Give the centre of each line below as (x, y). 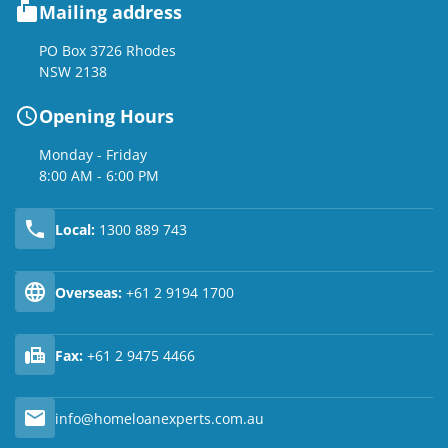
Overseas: (88, 292)
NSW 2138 (73, 72)
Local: (75, 229)
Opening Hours (106, 116)
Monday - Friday (93, 155)
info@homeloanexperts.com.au (159, 418)
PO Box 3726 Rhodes (107, 51)
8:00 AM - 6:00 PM (99, 176)
